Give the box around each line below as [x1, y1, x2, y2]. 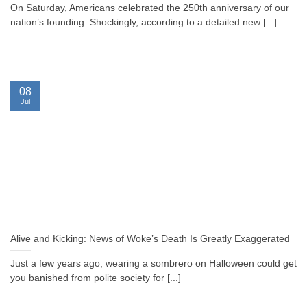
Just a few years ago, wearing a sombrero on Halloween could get [10, 258, 297, 269]
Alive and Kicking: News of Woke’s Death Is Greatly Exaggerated [10, 234, 290, 245]
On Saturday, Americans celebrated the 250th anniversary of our [10, 3, 289, 14]
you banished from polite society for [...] [10, 273, 181, 284]
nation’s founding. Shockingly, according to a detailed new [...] [10, 17, 277, 28]
